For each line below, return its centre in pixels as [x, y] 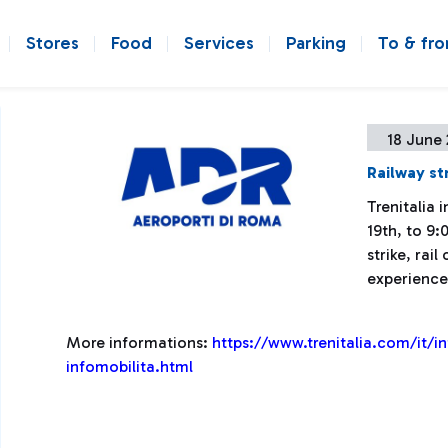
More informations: [139, 342]
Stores [52, 43]
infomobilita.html [129, 366]
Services [219, 43]
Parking [316, 43]
